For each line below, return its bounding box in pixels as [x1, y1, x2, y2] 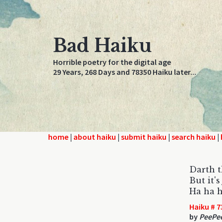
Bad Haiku [53, 35, 152, 57]
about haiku [73, 132, 116, 142]
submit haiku [121, 132, 166, 142]
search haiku [171, 132, 216, 142]
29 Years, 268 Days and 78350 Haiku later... [53, 67, 196, 77]
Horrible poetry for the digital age [53, 57, 171, 67]
